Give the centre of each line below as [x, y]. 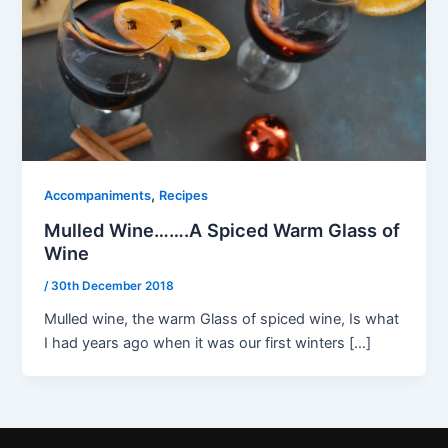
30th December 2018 [113, 285]
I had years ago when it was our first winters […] [208, 342]
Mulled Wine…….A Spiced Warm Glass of [222, 230]
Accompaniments [98, 196]
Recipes [184, 196]
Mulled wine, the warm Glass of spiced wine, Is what [222, 318]
